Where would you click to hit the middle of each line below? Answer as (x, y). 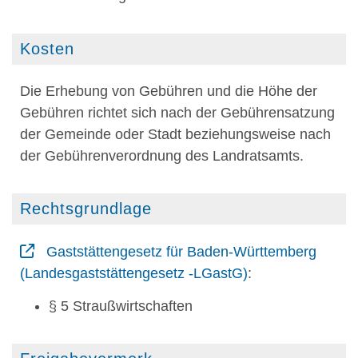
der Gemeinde (68, 134)
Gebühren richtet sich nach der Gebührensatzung (177, 112)
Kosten (47, 48)
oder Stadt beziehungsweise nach (223, 134)
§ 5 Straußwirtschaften (121, 306)
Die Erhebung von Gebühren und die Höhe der (169, 91)
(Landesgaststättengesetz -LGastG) (134, 274)
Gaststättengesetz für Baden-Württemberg (181, 252)
